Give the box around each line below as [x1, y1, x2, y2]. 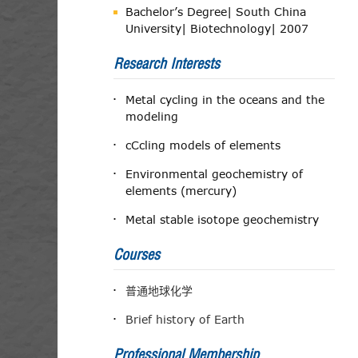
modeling [125, 109, 178, 123]
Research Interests [113, 54, 220, 73]
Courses [113, 245, 160, 264]
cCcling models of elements [125, 138, 280, 152]
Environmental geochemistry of [125, 167, 303, 181]
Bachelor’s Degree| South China [125, 5, 306, 18]
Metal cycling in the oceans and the [125, 93, 324, 106]
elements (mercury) [125, 184, 237, 197]
